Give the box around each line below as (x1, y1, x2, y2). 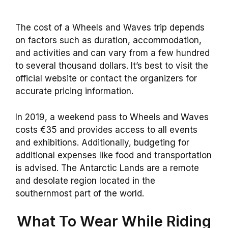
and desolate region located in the (15, 175, 155, 186)
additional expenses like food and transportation (15, 150, 212, 160)
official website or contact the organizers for (15, 73, 197, 84)
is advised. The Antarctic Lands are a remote (15, 162, 199, 173)
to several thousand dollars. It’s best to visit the (15, 61, 208, 71)
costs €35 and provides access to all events (15, 124, 197, 135)
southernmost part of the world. (15, 188, 144, 198)
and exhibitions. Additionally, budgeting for (15, 137, 189, 148)
